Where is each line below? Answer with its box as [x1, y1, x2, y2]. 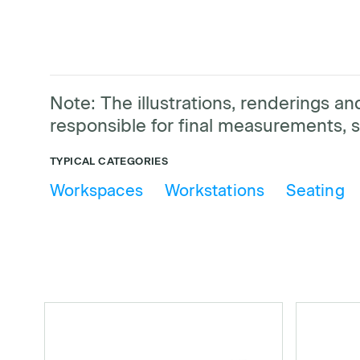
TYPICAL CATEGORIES [50, 155, 169, 168]
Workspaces [50, 181, 143, 201]
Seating [286, 181, 345, 201]
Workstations [165, 181, 265, 201]
